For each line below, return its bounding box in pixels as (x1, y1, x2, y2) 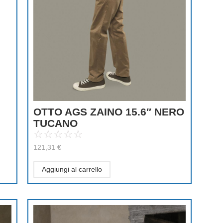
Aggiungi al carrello (42, 165, 103, 173)
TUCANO (33, 117, 96, 129)
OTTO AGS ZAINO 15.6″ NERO (33, 106, 185, 117)
